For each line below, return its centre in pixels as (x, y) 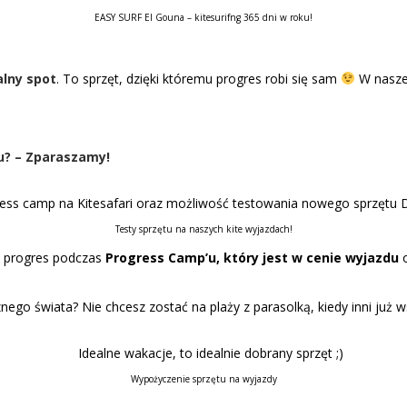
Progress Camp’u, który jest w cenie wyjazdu (254, 258)
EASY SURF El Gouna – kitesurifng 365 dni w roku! (203, 17)
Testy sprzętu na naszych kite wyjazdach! (203, 229)
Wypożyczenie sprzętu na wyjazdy (203, 379)
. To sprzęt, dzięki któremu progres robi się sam (199, 79)
